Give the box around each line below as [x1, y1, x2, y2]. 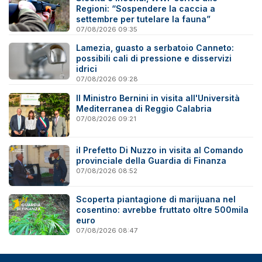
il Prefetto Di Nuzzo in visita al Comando [76, 145, 244, 156]
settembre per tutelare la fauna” [76, 13, 211, 24]
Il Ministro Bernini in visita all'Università [76, 92, 240, 103]
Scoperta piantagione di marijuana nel [76, 194, 236, 205]
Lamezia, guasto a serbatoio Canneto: [76, 43, 235, 53]
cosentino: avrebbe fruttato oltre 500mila [76, 205, 249, 215]
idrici [76, 64, 98, 74]
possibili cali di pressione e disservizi [76, 53, 232, 64]
